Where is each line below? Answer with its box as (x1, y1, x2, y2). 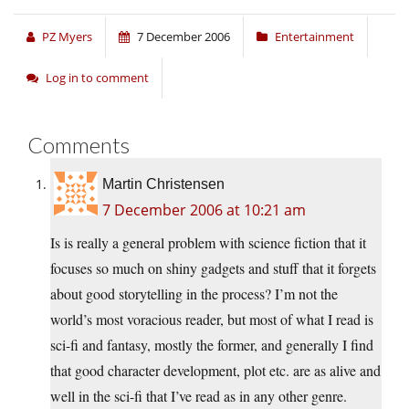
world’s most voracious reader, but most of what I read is (50, 309, 373, 330)
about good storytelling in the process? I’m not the (50, 284, 338, 304)
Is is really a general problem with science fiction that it (50, 233, 366, 253)
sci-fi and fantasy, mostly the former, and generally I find (50, 335, 373, 355)
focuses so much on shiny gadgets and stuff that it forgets (50, 258, 376, 278)
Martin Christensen (102, 176, 225, 193)
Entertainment (275, 28, 354, 46)
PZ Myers (42, 28, 92, 46)
